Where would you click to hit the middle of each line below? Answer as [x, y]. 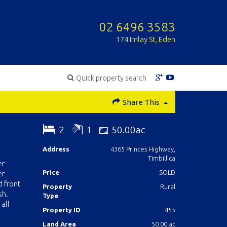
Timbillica [161, 158]
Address [56, 149]
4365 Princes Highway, [143, 149]
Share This [141, 102]
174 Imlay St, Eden [146, 39]
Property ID [61, 210]
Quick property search [111, 78]
